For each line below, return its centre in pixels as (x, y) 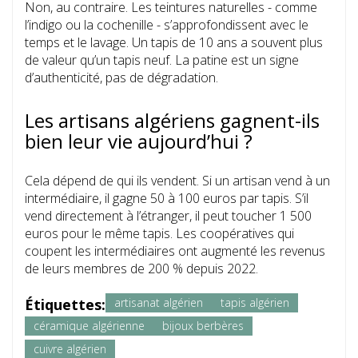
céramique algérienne (89, 326)
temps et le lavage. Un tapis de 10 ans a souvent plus (174, 43)
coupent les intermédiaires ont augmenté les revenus (175, 251)
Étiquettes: (65, 305)
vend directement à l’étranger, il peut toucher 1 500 (168, 216)
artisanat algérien (159, 303)
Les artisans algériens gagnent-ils (172, 121)
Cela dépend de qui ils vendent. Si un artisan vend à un (177, 181)
